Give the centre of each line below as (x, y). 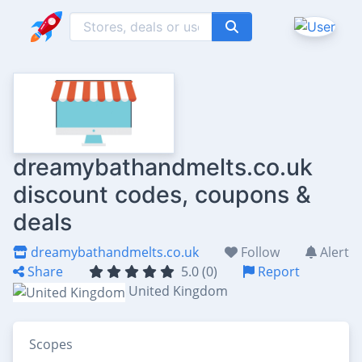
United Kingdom (178, 291)
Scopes (51, 344)
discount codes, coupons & (162, 194)
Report (277, 271)
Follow (259, 252)
